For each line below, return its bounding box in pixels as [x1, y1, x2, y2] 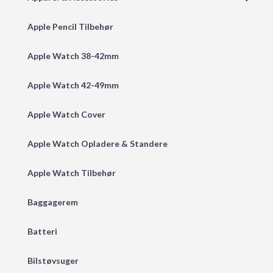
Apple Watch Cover [27, 109, 105, 120]
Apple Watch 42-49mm [27, 80, 119, 91]
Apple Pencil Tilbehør [27, 21, 113, 32]
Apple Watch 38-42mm [27, 51, 119, 62]
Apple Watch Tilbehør [27, 168, 116, 179]
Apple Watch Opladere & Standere [27, 138, 168, 149]
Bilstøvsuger [27, 255, 79, 266]
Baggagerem [27, 197, 78, 208]
